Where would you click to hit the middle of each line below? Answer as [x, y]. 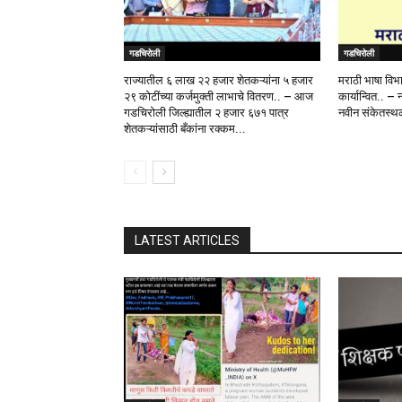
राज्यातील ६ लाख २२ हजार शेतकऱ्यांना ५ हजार [218, 81]
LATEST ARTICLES [187, 241]
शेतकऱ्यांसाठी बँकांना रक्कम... [185, 129]
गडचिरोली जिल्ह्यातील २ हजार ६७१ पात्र [206, 113]
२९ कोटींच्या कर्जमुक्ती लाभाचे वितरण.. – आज [218, 97]
